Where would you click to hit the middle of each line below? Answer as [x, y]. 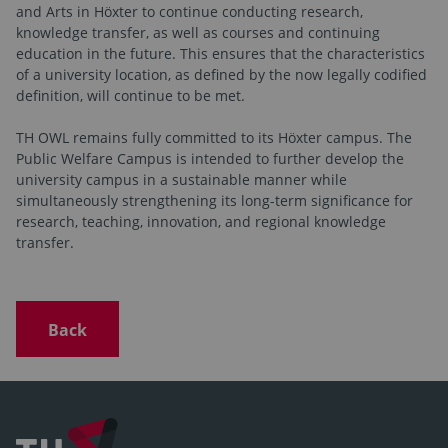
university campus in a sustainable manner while [181, 179]
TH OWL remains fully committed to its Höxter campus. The [214, 137]
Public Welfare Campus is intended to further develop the [210, 158]
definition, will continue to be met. [132, 95]
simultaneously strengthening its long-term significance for [214, 200]
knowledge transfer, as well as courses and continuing [198, 32]
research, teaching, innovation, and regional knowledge [201, 221]
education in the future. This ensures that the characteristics [220, 53]
